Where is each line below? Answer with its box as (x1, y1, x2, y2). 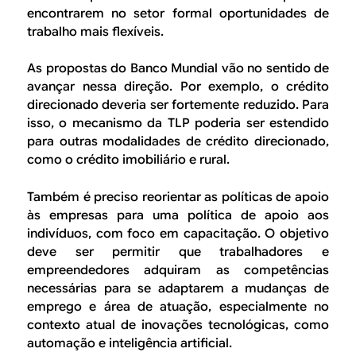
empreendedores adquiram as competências (27, 261, 329, 278)
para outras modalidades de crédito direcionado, (27, 133, 329, 150)
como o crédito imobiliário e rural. (27, 152, 230, 168)
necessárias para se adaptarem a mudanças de (27, 280, 329, 296)
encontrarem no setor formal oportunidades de (27, 5, 329, 21)
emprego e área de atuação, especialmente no (27, 298, 329, 315)
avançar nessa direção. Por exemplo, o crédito (27, 79, 329, 95)
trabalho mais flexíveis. (27, 23, 164, 40)
